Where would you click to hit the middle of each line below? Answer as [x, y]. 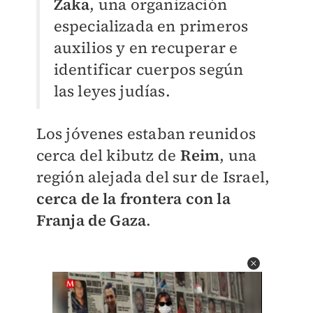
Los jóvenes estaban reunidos [146, 133]
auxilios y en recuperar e [146, 48]
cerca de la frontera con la [133, 198]
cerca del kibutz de [108, 155]
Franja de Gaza [91, 220]
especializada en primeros [151, 26]
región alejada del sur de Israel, [153, 177]
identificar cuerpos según [148, 69]
